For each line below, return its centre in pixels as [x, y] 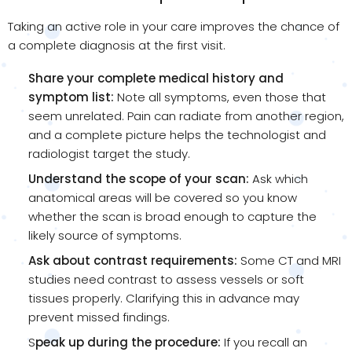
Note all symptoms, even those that [220, 97]
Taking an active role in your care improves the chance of [174, 26]
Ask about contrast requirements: [133, 260]
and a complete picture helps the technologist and [177, 134]
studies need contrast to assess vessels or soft [166, 279]
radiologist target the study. [109, 153]
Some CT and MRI [289, 260]
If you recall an [264, 342]
